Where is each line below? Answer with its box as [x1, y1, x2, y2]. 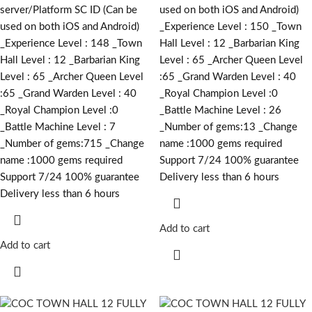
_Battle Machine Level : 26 [159, 104, 281, 116]
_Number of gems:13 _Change [159, 121, 297, 132]
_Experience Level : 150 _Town [159, 21, 302, 32]
